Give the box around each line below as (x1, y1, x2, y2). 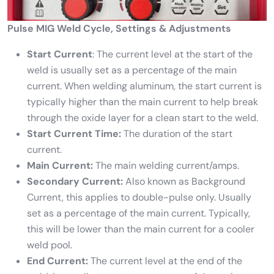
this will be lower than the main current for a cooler (27, 222, 254, 235)
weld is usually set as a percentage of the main (27, 63, 237, 76)
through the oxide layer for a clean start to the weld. (27, 111, 258, 124)
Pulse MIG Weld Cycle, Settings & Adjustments (7, 21, 231, 35)
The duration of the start (124, 127, 232, 140)
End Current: (27, 254, 88, 267)
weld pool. (27, 238, 72, 251)
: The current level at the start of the (92, 47, 253, 61)
